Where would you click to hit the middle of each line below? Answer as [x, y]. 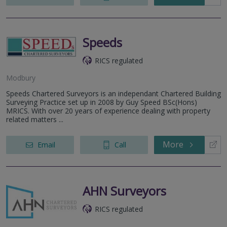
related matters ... [35, 119]
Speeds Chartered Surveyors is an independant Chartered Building [113, 93]
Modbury [21, 78]
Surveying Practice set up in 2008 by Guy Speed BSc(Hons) [102, 102]
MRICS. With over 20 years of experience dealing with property [108, 110]
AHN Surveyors [124, 191]
